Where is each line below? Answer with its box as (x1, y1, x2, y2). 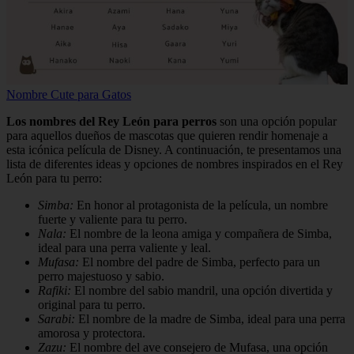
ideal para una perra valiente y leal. (38, 241, 211, 255)
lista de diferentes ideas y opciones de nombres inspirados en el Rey (6, 157, 343, 171)
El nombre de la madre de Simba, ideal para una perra (75, 312, 345, 326)
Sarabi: (38, 312, 75, 326)
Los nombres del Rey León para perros (6, 115, 217, 129)
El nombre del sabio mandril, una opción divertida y (71, 284, 333, 298)
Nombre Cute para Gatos (6, 88, 131, 102)
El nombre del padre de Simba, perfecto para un (79, 255, 320, 269)
